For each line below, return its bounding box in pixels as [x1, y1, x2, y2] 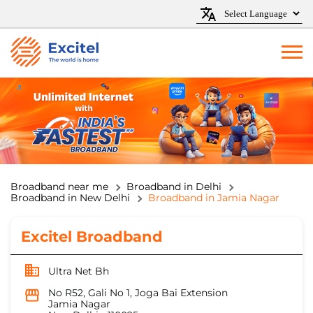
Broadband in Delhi [126, 180, 221, 194]
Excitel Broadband [21, 228, 163, 246]
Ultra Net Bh [48, 265, 109, 278]
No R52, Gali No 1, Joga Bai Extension [48, 286, 228, 300]
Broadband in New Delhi [10, 191, 130, 205]
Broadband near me [10, 180, 108, 194]
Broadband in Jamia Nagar [148, 191, 279, 205]
